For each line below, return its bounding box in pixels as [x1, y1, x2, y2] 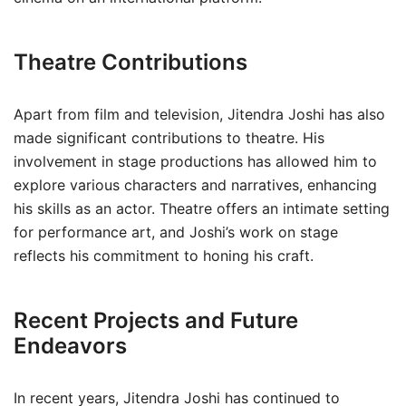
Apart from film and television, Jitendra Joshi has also [14, 105, 385, 123]
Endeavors [14, 333, 127, 359]
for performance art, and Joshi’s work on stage [14, 223, 338, 241]
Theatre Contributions [14, 49, 247, 75]
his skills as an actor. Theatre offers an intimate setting [14, 199, 390, 217]
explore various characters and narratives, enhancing [14, 176, 377, 194]
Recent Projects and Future [14, 307, 298, 333]
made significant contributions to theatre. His [14, 129, 324, 147]
